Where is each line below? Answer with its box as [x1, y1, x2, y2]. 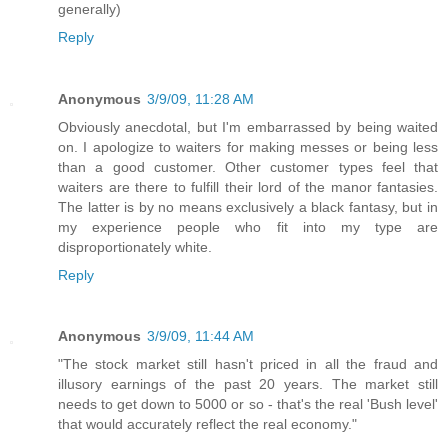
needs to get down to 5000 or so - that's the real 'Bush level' [58, 396, 438, 413]
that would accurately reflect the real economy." [58, 416, 357, 433]
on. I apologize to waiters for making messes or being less [58, 138, 438, 155]
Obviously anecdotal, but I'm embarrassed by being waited [58, 118, 438, 135]
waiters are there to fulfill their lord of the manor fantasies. [58, 178, 438, 195]
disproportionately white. [58, 238, 212, 255]
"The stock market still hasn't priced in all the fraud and [58, 356, 438, 373]
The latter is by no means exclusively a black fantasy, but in [58, 198, 438, 215]
